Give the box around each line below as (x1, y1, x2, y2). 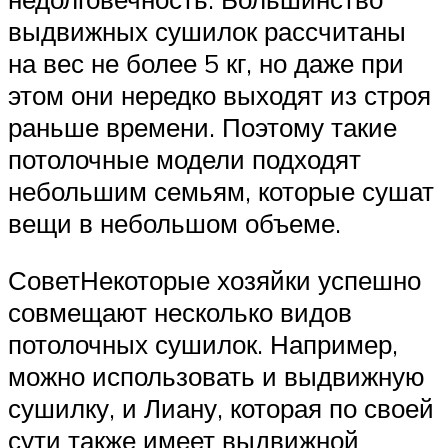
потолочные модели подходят (8, 142, 361, 175)
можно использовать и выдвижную (8, 360, 425, 393)
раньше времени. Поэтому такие (8, 110, 397, 143)
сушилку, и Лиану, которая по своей (8, 392, 434, 425)
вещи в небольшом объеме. (8, 206, 341, 239)
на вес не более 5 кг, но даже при (8, 46, 404, 79)
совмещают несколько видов (8, 296, 352, 329)
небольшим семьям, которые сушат (8, 174, 434, 207)
